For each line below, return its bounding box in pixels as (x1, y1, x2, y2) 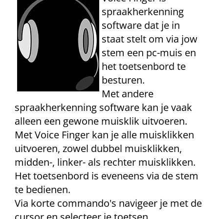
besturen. (102, 73, 145, 87)
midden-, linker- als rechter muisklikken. (15, 155, 196, 169)
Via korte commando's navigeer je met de (15, 197, 202, 210)
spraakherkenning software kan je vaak (15, 101, 192, 114)
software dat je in (102, 19, 180, 32)
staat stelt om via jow (102, 32, 197, 45)
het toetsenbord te (102, 60, 186, 73)
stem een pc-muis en (102, 46, 196, 59)
